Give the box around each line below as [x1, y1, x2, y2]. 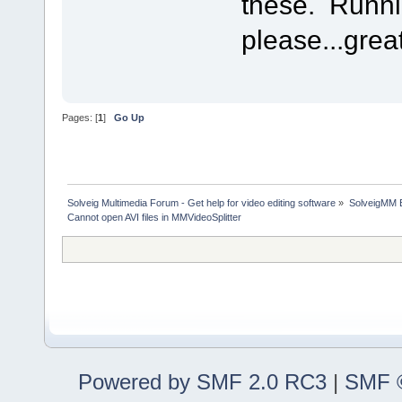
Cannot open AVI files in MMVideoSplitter [67, 211, 242, 223]
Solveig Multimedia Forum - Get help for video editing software [67, 197, 336, 208]
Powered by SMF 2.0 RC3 [78, 369, 327, 394]
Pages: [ [62, 112, 98, 124]
